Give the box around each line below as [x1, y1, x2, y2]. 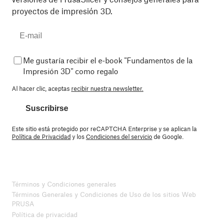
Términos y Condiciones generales [12, 179, 116, 188]
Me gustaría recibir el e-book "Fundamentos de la [23, 55, 192, 65]
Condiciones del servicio [86, 133, 152, 141]
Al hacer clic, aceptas [12, 84, 71, 93]
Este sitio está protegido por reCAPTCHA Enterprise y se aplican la [12, 125, 197, 133]
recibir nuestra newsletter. [71, 84, 143, 93]
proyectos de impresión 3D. [12, 6, 112, 16]
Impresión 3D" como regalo [23, 66, 118, 76]
